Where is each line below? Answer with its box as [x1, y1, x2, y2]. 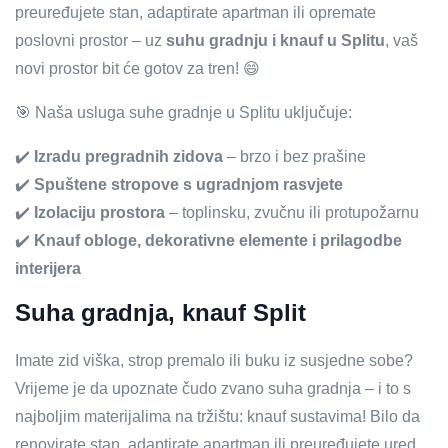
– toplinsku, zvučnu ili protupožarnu [165, 204, 419, 221]
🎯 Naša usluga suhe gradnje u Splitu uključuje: [15, 104, 352, 121]
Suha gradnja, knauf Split [15, 299, 306, 326]
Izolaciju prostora [34, 204, 165, 221]
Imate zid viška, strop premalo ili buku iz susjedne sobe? [15, 352, 413, 369]
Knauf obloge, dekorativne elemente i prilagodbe [34, 232, 402, 249]
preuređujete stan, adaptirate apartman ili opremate [15, 4, 376, 21]
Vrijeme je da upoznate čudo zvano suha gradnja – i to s [15, 380, 411, 397]
